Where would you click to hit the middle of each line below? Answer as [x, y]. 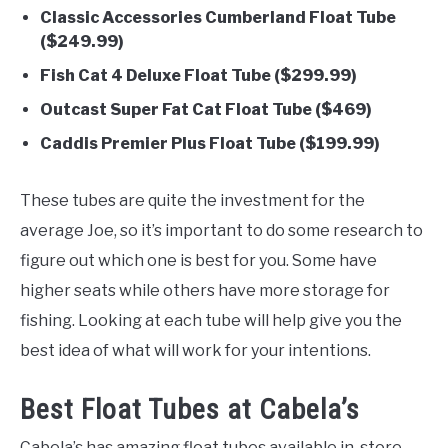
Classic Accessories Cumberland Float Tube [218, 17]
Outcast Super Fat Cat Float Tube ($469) [206, 109]
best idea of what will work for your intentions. [195, 350]
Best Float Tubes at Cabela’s [190, 410]
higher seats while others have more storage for [205, 290]
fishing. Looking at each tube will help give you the [211, 320]
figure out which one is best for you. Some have [198, 260]
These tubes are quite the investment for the [192, 200]
